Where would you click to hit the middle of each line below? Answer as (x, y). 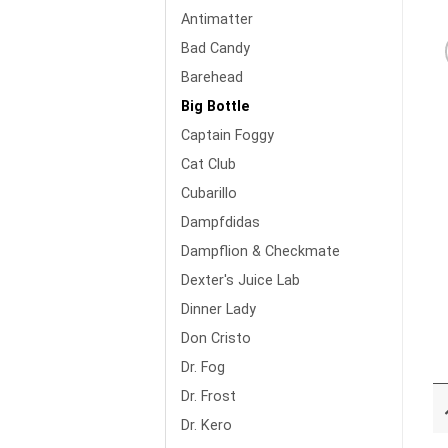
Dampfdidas (220, 222)
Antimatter (217, 19)
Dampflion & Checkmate (260, 251)
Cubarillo (209, 193)
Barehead (212, 77)
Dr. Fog (203, 367)
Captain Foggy (227, 135)
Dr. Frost (208, 396)
